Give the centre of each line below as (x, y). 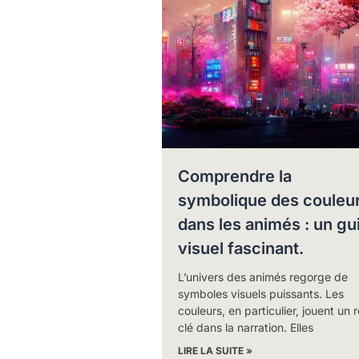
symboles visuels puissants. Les (260, 293)
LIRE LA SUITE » (215, 350)
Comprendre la (234, 176)
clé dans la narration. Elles (245, 327)
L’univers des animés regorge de (262, 276)
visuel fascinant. (240, 248)
